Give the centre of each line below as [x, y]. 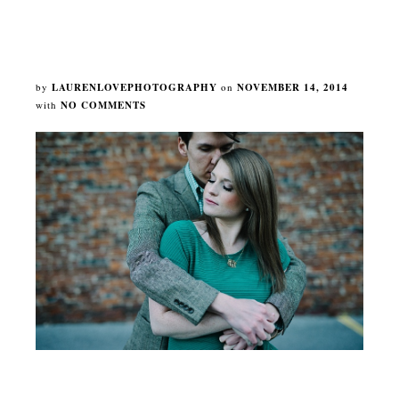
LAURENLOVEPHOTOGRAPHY [134, 87]
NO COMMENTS [103, 105]
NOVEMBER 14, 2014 [293, 87]
